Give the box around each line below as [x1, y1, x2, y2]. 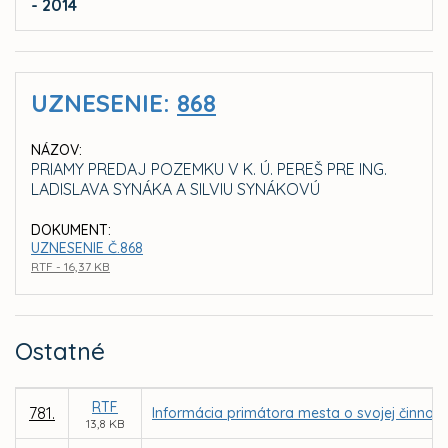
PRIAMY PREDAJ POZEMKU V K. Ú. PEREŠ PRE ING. [31, 159, 387, 180]
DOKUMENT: [31, 221, 111, 240]
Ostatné [15, 336, 105, 367]
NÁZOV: [31, 141, 82, 160]
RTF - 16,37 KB [31, 259, 110, 275]
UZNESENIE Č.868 [31, 239, 143, 258]
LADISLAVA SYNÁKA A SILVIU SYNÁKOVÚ [31, 179, 320, 200]
